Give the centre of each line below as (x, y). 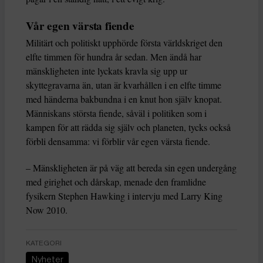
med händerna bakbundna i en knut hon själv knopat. (124, 99)
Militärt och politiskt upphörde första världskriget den (124, 43)
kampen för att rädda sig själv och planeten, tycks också (128, 127)
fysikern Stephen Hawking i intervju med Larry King (124, 196)
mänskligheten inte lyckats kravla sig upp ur (107, 71)
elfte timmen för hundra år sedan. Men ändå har (114, 57)
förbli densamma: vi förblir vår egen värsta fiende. (118, 141)
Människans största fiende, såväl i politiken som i (116, 113)
